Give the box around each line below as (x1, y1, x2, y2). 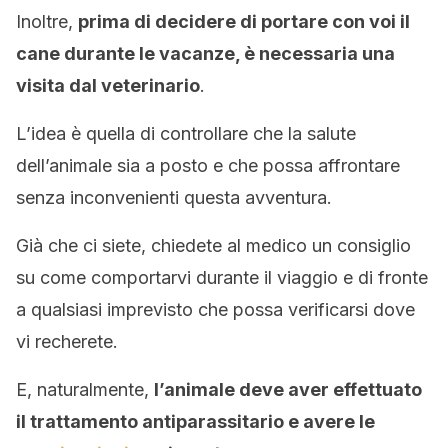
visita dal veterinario (16, 75, 200, 96)
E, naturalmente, (16, 379, 154, 400)
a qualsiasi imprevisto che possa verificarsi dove (16, 299, 415, 320)
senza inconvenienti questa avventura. (16, 187, 332, 208)
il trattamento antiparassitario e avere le (16, 411, 375, 432)
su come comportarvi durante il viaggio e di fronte (16, 267, 428, 288)
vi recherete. (16, 331, 118, 352)
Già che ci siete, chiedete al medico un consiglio (16, 235, 411, 256)
